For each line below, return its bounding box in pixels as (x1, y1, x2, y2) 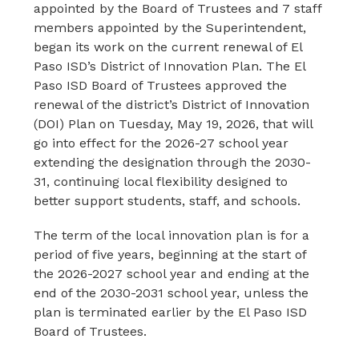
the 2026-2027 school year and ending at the (34, 266, 310, 281)
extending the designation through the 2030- (34, 155, 312, 170)
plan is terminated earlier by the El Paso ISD (34, 305, 308, 320)
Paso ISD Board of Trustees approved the (34, 78, 288, 93)
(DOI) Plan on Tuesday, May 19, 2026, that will (34, 116, 313, 131)
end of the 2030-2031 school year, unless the (34, 285, 309, 301)
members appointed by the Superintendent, (34, 20, 307, 35)
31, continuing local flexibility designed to (34, 174, 288, 189)
